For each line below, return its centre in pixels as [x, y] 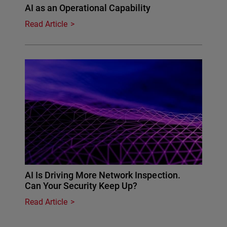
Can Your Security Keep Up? [81, 185]
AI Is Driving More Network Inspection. [103, 175]
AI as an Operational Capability [88, 8]
